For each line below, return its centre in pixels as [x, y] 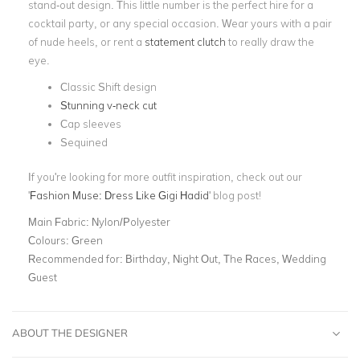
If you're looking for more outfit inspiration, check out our [165, 176]
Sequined [84, 142]
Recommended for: [77, 258]
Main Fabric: [60, 221]
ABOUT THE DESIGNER [70, 332]
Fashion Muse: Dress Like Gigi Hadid [119, 195]
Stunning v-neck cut [108, 105]
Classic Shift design [108, 87]
